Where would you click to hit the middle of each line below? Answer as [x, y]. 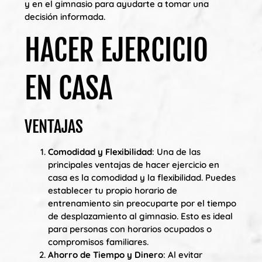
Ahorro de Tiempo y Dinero [106, 255]
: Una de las [176, 152]
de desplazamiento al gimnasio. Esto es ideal [140, 216]
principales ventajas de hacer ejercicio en [134, 165]
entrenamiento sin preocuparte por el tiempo [142, 204]
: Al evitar [183, 255]
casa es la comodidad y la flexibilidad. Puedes [142, 178]
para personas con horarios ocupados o [130, 229]
